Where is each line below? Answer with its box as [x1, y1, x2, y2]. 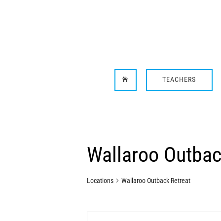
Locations [87, 177, 114, 184]
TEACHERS [162, 75, 196, 84]
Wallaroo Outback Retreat [121, 177, 191, 184]
